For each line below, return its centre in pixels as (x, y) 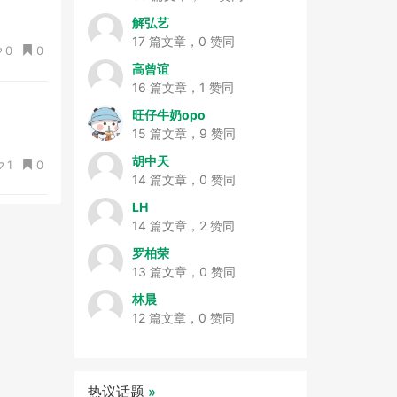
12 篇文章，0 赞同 (183, 318)
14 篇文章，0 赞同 (183, 179)
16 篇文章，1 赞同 (183, 87)
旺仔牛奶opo (168, 115)
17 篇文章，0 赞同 (183, 41)
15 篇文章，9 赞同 (183, 133)
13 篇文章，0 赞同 (183, 272)
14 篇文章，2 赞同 (183, 226)
